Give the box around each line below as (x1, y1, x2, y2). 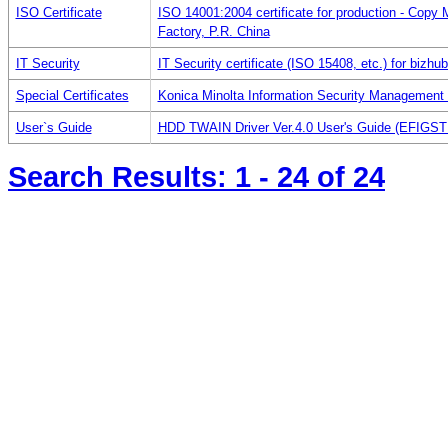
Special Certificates (15, 87, 129, 103)
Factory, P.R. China (157, 23, 270, 39)
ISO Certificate (15, 4, 102, 20)
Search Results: (8, 159, 235, 193)
